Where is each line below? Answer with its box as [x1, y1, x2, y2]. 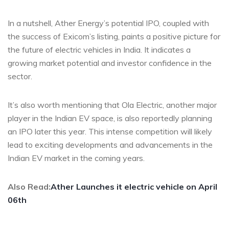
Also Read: [8, 181, 51, 192]
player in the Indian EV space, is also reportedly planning [8, 112, 212, 123]
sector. [8, 71, 32, 81]
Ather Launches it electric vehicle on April [51, 181, 217, 192]
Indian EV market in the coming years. [8, 152, 145, 163]
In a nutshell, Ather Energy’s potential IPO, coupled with [8, 17, 209, 28]
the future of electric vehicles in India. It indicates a [8, 44, 191, 55]
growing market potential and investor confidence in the [8, 57, 212, 68]
